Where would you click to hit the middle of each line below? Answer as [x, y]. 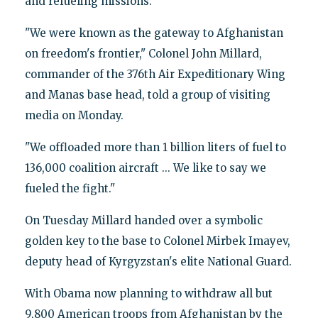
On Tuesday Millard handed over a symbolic [143, 221]
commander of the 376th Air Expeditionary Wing [155, 75]
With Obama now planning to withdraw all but [148, 294]
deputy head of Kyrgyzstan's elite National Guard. [158, 262]
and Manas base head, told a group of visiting [147, 95]
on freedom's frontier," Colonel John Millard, [143, 54]
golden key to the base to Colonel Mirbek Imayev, [157, 241]
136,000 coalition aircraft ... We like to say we [145, 168]
